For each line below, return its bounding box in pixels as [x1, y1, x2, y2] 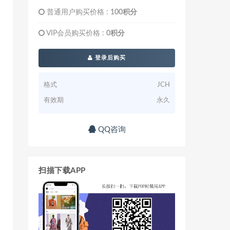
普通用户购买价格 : [45, 9, 110, 16]
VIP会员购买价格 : [45, 30, 106, 37]
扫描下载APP [39, 167, 86, 175]
